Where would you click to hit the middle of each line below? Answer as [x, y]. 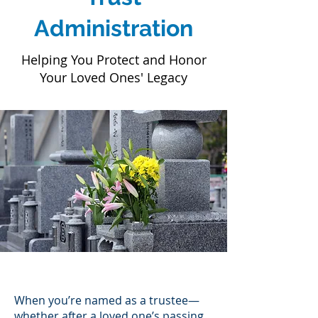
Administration [114, 28]
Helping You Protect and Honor [114, 60]
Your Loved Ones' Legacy [114, 77]
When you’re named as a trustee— [107, 300]
